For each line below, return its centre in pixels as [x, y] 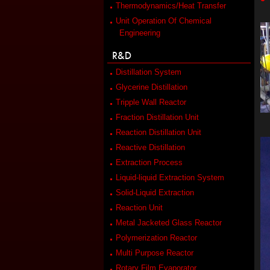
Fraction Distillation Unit [157, 117]
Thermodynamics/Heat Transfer [171, 6]
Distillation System [149, 72]
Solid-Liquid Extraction [155, 193]
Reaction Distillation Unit [159, 132]
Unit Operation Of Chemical [164, 21]
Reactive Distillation [150, 147]
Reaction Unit [139, 208]
